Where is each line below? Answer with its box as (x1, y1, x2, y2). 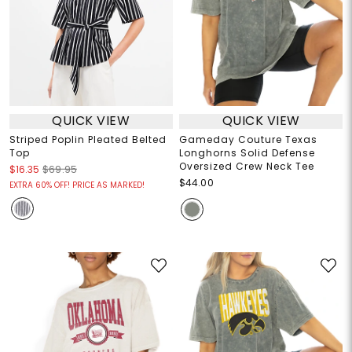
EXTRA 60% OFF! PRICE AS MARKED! (9, 178, 145, 191)
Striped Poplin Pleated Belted (9, 132, 167, 146)
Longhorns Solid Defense (179, 145, 315, 159)
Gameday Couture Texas (179, 132, 317, 146)
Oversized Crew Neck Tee (179, 159, 314, 173)
